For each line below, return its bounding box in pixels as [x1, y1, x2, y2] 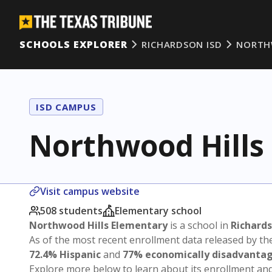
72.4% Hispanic [29, 248, 101, 261]
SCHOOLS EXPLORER [19, 38, 127, 51]
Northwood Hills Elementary [29, 219, 168, 232]
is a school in [168, 219, 231, 232]
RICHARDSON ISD [141, 38, 222, 50]
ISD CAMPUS [36, 101, 97, 113]
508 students [40, 204, 103, 217]
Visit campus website [40, 185, 140, 198]
